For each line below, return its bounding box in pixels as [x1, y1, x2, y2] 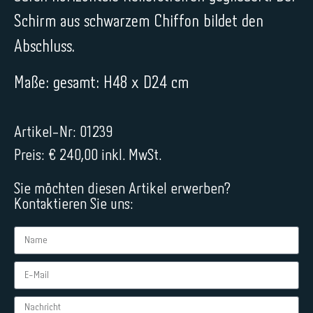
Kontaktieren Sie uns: [14, 198, 133, 212]
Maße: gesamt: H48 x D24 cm [14, 76, 189, 91]
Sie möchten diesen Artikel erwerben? [14, 182, 231, 196]
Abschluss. [14, 40, 75, 54]
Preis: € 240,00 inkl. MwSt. [14, 149, 161, 163]
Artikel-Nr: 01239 [14, 126, 112, 140]
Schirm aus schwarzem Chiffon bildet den [14, 15, 263, 29]
